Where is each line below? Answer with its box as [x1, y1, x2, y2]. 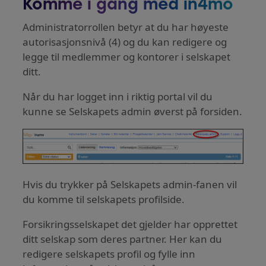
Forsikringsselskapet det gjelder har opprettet [23, 217, 238, 231]
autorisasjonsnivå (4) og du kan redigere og [23, 35, 227, 49]
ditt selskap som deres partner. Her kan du [23, 232, 223, 246]
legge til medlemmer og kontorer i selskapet [23, 50, 231, 64]
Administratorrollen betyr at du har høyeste [23, 20, 229, 34]
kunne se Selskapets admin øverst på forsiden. [23, 104, 243, 118]
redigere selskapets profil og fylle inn [23, 246, 196, 261]
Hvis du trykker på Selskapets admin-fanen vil [23, 177, 237, 191]
